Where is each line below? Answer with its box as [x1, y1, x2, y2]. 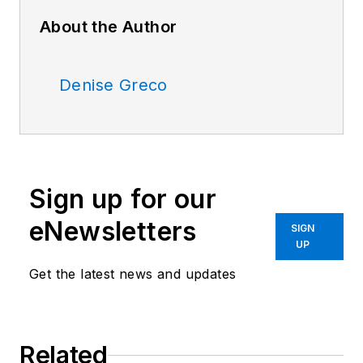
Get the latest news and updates [29, 266, 237, 283]
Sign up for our [29, 183, 216, 216]
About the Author [40, 17, 177, 37]
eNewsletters [29, 216, 197, 248]
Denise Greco [59, 75, 168, 96]
